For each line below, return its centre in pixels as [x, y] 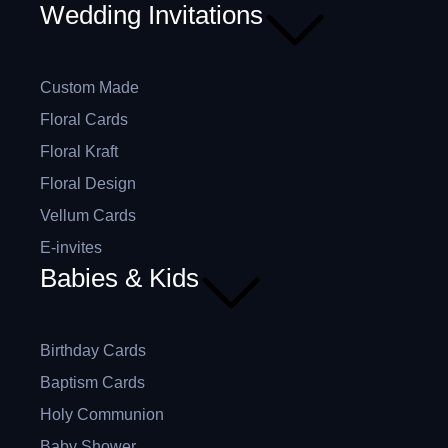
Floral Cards [84, 119]
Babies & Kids [119, 277]
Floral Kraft [79, 151]
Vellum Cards [88, 215]
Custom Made [89, 87]
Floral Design [88, 183]
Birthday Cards [93, 350]
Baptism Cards [92, 382]
